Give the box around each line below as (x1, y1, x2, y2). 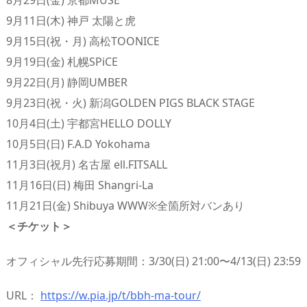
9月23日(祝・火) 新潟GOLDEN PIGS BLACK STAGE (6, 95, 255, 110)
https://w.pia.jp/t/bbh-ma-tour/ (40, 288, 201, 304)
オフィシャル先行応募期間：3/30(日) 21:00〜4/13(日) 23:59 (6, 253, 301, 269)
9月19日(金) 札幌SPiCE (6, 53, 118, 69)
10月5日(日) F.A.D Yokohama (6, 136, 150, 151)
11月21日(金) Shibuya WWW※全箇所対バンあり (6, 197, 245, 213)
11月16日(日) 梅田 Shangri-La (6, 177, 153, 193)
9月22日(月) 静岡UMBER (6, 74, 127, 90)
